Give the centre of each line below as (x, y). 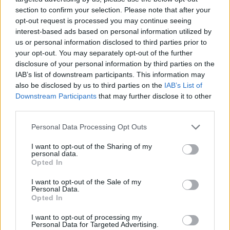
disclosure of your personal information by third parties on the (115, 63)
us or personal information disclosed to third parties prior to (111, 42)
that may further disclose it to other (154, 96)
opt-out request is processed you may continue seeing (103, 20)
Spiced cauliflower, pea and (59, 188)
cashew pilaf (31, 197)
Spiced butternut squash (164, 188)
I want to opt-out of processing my (87, 217)
